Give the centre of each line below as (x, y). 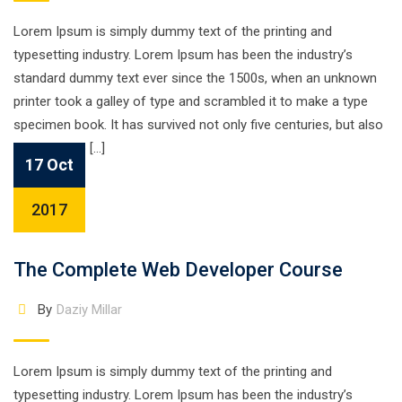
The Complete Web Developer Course (178, 270)
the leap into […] (59, 148)
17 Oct (49, 165)
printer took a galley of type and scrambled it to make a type (191, 101)
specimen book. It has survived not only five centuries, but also (198, 125)
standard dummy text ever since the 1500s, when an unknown (195, 78)
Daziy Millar (89, 310)
